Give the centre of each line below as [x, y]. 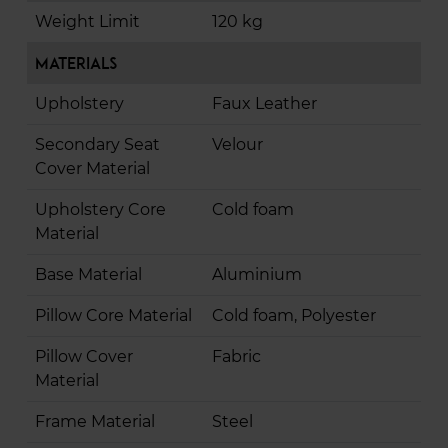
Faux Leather [264, 104]
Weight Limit [87, 22]
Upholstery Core [100, 210]
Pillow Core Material [113, 316]
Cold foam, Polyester [294, 316]
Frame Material [95, 422]
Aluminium [257, 275]
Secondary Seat [97, 145]
